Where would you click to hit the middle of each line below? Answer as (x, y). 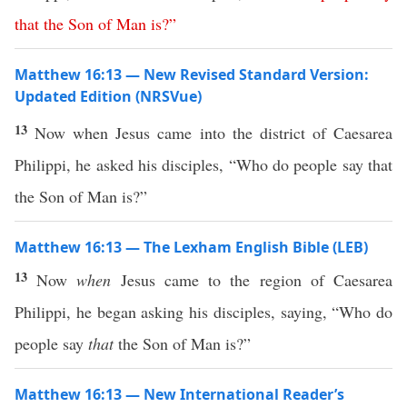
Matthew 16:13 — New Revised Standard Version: (192, 74)
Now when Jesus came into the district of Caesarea (214, 133)
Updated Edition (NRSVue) (108, 96)
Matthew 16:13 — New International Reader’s (179, 394)
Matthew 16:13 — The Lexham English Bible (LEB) (191, 247)
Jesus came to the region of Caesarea (252, 280)
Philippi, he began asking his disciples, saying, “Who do (203, 312)
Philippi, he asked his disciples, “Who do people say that (203, 164)
